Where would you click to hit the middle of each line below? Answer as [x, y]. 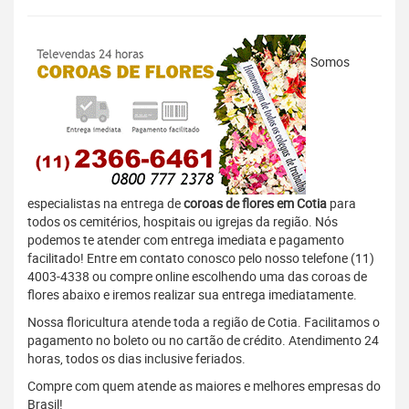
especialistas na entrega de [105, 204]
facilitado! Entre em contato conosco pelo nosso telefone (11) [201, 258]
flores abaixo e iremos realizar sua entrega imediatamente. [192, 295]
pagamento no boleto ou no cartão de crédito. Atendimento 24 [203, 341]
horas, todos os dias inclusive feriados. [136, 359]
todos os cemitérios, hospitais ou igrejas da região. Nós [183, 222]
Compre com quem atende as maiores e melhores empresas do [204, 386]
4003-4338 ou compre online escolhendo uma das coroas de [197, 277]
